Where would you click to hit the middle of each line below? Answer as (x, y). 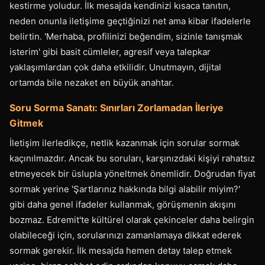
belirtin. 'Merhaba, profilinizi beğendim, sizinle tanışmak (126, 36)
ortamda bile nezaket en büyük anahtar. (92, 83)
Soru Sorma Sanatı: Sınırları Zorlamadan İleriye (117, 108)
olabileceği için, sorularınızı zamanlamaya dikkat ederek (125, 235)
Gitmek (26, 123)
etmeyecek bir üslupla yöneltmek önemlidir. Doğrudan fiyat (132, 174)
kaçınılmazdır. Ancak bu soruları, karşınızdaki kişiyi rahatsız (132, 158)
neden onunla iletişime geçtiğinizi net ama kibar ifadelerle (130, 21)
